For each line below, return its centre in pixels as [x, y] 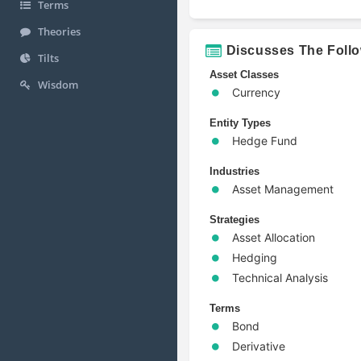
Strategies [234, 219]
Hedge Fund [265, 140]
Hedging [255, 257]
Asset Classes [244, 74]
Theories [59, 32]
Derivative [259, 346]
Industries [234, 171]
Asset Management [283, 189]
